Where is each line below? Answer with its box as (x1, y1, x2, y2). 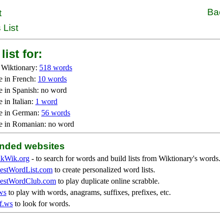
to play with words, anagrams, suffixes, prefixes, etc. (6, 188, 171, 196)
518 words (39, 63, 72, 72)
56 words (41, 109, 70, 117)
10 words (38, 75, 67, 83)
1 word (35, 97, 57, 106)
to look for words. (13, 199, 70, 208)
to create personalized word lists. (53, 165, 155, 174)
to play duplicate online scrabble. (56, 177, 160, 185)
